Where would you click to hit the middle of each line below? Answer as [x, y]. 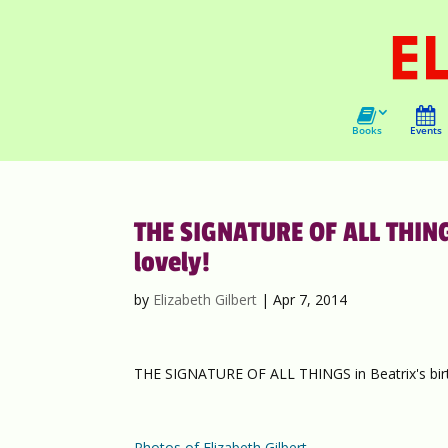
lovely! [172, 262]
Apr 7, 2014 [310, 299]
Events [425, 130]
